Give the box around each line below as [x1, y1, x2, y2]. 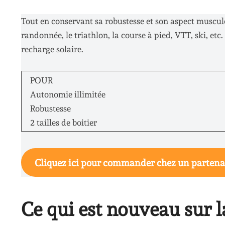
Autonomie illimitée [30, 89, 105, 99]
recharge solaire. [21, 44, 83, 55]
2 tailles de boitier [30, 117, 97, 128]
